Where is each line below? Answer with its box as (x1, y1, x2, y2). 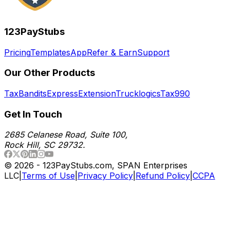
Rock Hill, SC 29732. (4, 140, 85, 150)
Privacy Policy (78, 170, 133, 181)
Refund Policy (136, 170, 190, 181)
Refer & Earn (87, 47, 137, 57)
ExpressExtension (47, 88, 116, 99)
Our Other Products (4, 67, 95, 79)
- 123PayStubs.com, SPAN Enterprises (34, 160, 187, 171)
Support (137, 47, 169, 57)
